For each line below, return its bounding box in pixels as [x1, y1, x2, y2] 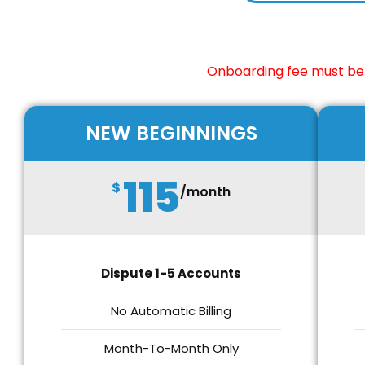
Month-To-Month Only [103, 340, 239, 357]
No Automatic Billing [111, 302, 231, 319]
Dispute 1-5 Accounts [101, 265, 241, 282]
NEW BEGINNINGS [85, 120, 257, 147]
